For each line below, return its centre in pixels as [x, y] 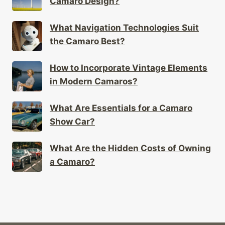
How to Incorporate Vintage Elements [129, 68]
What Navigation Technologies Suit [124, 27]
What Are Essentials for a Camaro [121, 108]
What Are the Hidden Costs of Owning [130, 148]
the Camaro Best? [87, 41]
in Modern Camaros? [94, 81]
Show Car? [72, 121]
